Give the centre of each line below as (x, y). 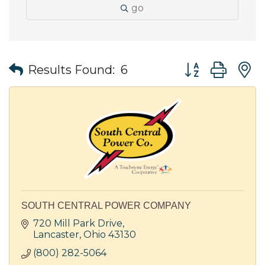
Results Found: (71, 70)
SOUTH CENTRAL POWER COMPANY (106, 205)
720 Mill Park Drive (78, 223)
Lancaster (56, 234)
